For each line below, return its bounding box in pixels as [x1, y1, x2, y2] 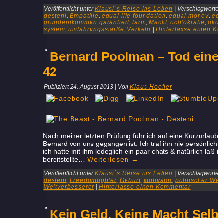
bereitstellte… [42, 155, 87, 163]
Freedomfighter [69, 177, 117, 183]
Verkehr [127, 26, 151, 33]
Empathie [69, 12, 99, 19]
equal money [168, 12, 209, 19]
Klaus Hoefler [129, 83, 172, 90]
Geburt [119, 177, 141, 183]
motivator [143, 177, 172, 183]
